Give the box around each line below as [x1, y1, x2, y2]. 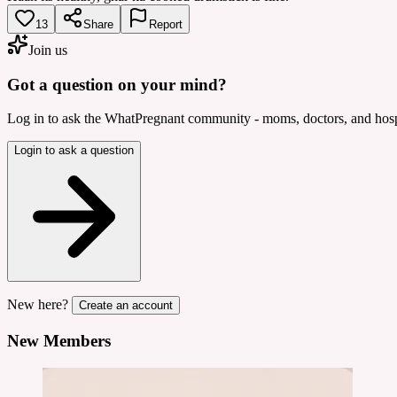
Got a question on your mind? [7, 74, 227, 94]
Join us [28, 42, 67, 58]
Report [149, 17, 183, 31]
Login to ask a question [14, 144, 134, 158]
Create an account [79, 299, 173, 313]
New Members [7, 331, 111, 350]
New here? [7, 297, 68, 313]
